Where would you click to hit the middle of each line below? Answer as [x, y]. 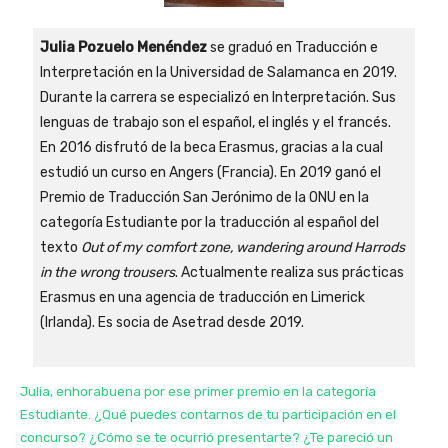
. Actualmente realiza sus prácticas [289, 272]
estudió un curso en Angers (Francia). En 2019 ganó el [210, 172]
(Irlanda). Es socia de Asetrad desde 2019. [171, 322]
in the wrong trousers [107, 272]
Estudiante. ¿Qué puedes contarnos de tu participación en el [208, 415]
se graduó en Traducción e [292, 47]
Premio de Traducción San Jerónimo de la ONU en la [204, 197]
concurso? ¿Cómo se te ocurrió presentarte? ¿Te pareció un [206, 438]
